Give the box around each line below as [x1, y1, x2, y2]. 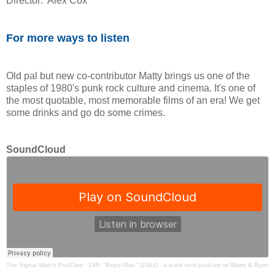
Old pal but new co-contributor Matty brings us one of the [6, 71, 250, 82]
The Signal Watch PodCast [6, 261, 83, 269]
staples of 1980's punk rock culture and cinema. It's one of [6, 83, 255, 94]
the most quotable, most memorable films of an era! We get [6, 95, 260, 106]
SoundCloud [6, 144, 68, 155]
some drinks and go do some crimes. [6, 107, 165, 118]
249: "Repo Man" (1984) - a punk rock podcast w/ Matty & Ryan [88, 261, 269, 269]
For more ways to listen [6, 32, 130, 45]
